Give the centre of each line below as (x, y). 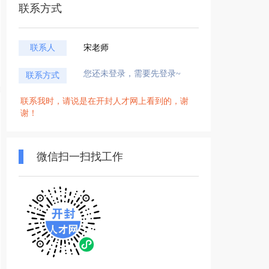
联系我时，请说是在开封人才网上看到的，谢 (104, 101)
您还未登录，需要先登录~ (132, 74)
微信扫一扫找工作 (80, 157)
